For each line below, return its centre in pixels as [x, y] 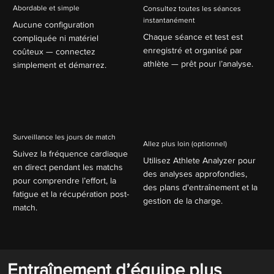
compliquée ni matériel [55, 38]
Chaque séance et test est [193, 37]
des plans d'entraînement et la [200, 187]
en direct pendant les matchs [68, 167]
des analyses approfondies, [195, 173]
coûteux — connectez [54, 51]
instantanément [169, 20]
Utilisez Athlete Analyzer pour [199, 160]
